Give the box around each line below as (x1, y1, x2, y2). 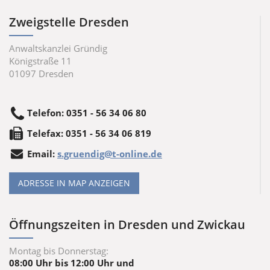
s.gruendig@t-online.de (57, 147, 162, 160)
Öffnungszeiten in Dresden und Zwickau (9, 216, 245, 233)
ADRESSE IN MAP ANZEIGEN (18, 177, 130, 189)
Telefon (27, 106, 61, 119)
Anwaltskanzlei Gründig (9, 42, 107, 54)
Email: (27, 147, 57, 160)
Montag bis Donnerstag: (9, 244, 108, 257)
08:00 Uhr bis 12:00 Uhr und (9, 256, 134, 269)
